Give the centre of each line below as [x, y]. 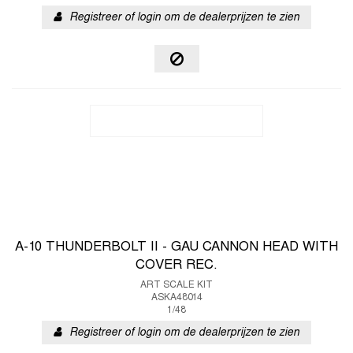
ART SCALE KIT [176, 285]
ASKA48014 [176, 298]
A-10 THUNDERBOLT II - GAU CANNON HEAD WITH [176, 247]
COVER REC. [176, 266]
